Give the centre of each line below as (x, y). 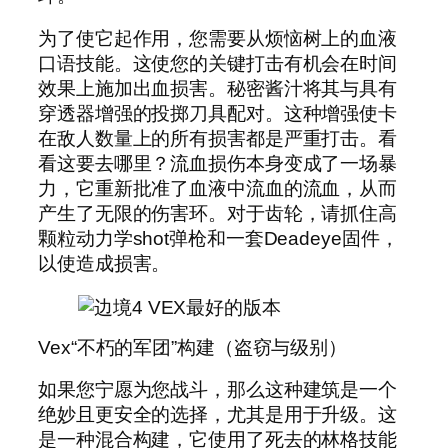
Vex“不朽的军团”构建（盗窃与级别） (193, 348)
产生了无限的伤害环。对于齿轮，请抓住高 (218, 214)
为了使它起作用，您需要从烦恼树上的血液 (218, 39)
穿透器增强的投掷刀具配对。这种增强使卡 (218, 114)
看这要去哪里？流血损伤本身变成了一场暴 (218, 164)
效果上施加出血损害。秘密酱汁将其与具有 (218, 89)
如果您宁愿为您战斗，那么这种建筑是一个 (218, 389)
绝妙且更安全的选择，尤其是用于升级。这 (218, 414)
